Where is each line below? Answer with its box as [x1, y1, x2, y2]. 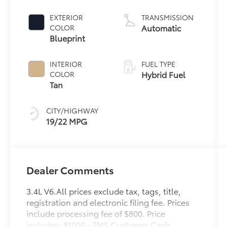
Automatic [141, 22, 181, 34]
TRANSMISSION [141, 12, 194, 23]
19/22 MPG [46, 115, 88, 127]
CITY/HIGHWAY [46, 105, 99, 116]
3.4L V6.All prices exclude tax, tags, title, [26, 185, 181, 197]
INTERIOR [50, 59, 83, 69]
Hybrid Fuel [141, 68, 185, 81]
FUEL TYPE [141, 59, 175, 69]
